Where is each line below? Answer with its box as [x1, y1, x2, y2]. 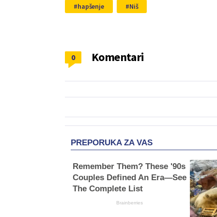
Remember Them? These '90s [72, 161, 186, 171]
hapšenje [77, 1, 104, 11]
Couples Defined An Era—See [72, 172, 186, 182]
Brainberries [116, 200, 143, 205]
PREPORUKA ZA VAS [71, 138, 153, 147]
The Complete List [72, 184, 143, 193]
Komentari [92, 49, 144, 64]
